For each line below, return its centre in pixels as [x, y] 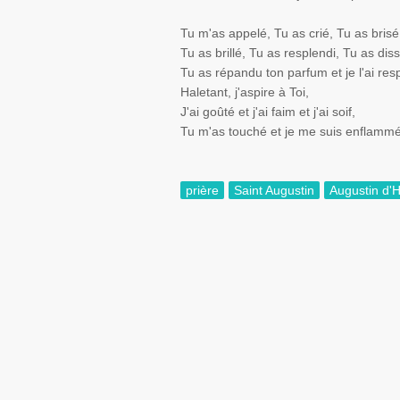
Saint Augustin [274, 190]
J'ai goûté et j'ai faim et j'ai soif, [268, 112]
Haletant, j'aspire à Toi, [245, 92]
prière [202, 190]
